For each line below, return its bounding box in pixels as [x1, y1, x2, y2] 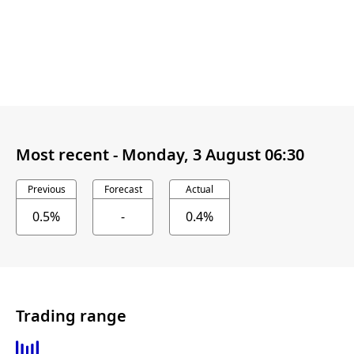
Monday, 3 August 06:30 [122, 143, 304, 165]
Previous [27, 183, 66, 197]
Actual [186, 183, 213, 197]
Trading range [16, 304, 126, 326]
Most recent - [16, 143, 122, 165]
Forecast [104, 183, 142, 197]
